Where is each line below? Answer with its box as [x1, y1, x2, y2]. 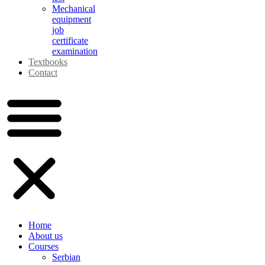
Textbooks [28, 57, 67, 67]
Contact [28, 67, 57, 77]
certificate [52, 35, 88, 46]
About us [28, 231, 63, 241]
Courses [28, 241, 59, 251]
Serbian [52, 252, 80, 262]
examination [52, 46, 98, 56]
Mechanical [52, 4, 95, 14]
